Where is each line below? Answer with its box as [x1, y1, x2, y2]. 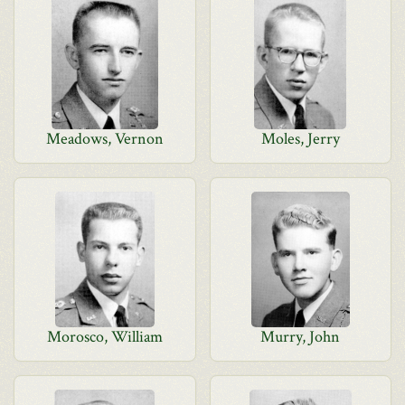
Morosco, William [46, 326, 163, 347]
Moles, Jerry [260, 128, 340, 149]
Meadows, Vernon [45, 128, 164, 149]
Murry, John [260, 326, 341, 347]
